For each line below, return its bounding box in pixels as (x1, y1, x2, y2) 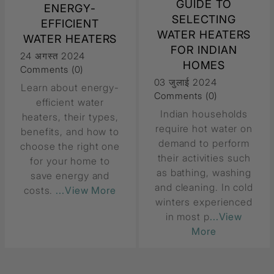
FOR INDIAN (171, 43, 237, 57)
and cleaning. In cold (155, 181, 253, 194)
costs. (23, 184, 56, 197)
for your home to (30, 155, 110, 168)
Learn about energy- (20, 81, 120, 94)
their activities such (157, 152, 251, 165)
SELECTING (171, 13, 237, 26)
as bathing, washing (156, 166, 252, 179)
